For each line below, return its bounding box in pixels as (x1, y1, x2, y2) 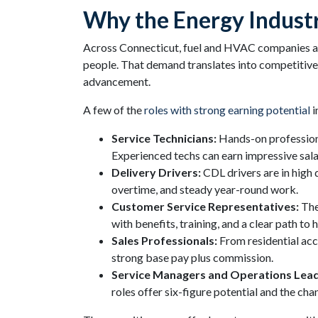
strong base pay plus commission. (111, 251, 273, 264)
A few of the (83, 103, 144, 116)
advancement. (83, 75, 150, 88)
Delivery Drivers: (111, 165, 201, 179)
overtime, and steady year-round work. (111, 182, 298, 196)
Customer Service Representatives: (111, 199, 299, 213)
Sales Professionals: (111, 234, 217, 247)
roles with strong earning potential (144, 103, 310, 116)
